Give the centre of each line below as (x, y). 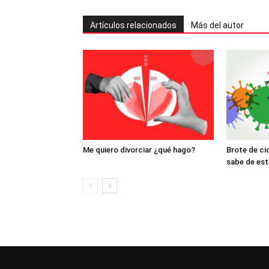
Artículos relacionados (133, 25)
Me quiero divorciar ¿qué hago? (139, 150)
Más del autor (217, 25)
